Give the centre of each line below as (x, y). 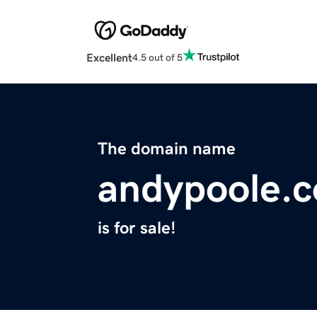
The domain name (167, 149)
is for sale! (137, 228)
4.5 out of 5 (157, 57)
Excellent (109, 58)
